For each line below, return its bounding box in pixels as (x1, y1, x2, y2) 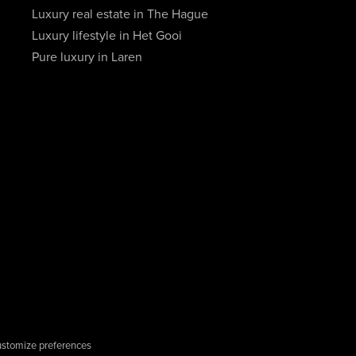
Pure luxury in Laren (31, 49, 142, 65)
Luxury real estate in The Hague (31, 6, 208, 22)
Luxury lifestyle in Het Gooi (31, 28, 182, 44)
